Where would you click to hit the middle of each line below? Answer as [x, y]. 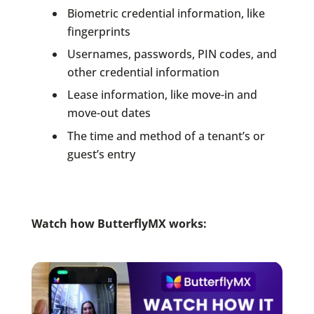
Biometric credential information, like [166, 13]
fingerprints [98, 31]
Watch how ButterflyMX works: [119, 223]
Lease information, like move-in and [162, 95]
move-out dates [109, 113]
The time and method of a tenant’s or [166, 136]
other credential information [143, 72]
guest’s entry [101, 154]
